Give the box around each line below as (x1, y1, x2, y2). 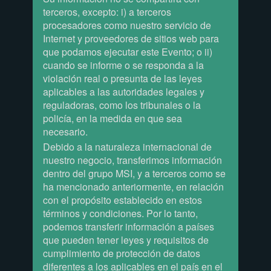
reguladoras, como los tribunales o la (42, 97, 201, 112)
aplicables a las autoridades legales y (42, 84, 204, 99)
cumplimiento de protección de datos (42, 246, 200, 260)
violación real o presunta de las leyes (42, 71, 202, 85)
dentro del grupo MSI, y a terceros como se (42, 166, 226, 180)
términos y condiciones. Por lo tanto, (42, 206, 198, 220)
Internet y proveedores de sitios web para (42, 31, 219, 45)
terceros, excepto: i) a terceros (42, 4, 171, 19)
